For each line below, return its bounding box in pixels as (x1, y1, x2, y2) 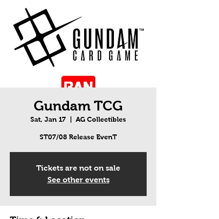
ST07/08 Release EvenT (40, 133, 117, 141)
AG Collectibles (76, 115, 126, 124)
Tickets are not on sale (36, 164, 120, 173)
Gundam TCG (34, 98, 123, 114)
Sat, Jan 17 (30, 115, 66, 124)
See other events (47, 175, 109, 184)
